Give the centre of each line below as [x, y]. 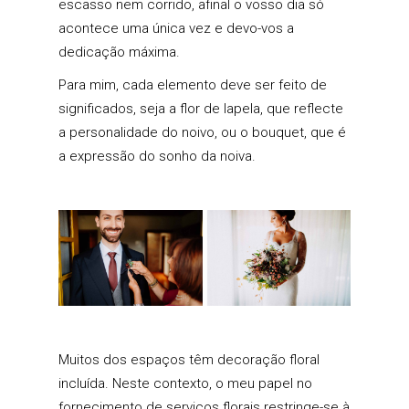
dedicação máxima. [119, 52]
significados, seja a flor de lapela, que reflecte [201, 109]
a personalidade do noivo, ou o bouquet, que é [202, 132]
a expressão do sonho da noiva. [157, 156]
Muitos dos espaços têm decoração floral [189, 360]
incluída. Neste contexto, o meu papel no [185, 384]
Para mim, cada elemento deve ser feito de [193, 85]
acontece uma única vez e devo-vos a [176, 28]
